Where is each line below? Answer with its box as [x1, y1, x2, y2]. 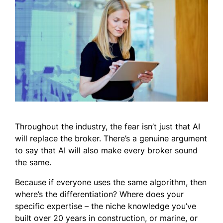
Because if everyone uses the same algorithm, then [15, 177, 207, 188]
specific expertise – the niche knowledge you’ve [15, 201, 196, 212]
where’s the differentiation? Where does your [15, 189, 184, 200]
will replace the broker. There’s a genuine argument [15, 133, 207, 144]
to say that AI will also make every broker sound [15, 145, 198, 156]
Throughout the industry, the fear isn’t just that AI [15, 121, 200, 132]
